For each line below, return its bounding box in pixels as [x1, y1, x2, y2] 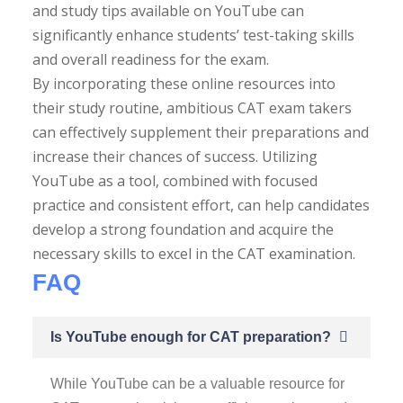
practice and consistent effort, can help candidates [32, 194, 370, 215]
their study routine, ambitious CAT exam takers [32, 97, 352, 118]
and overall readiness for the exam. [32, 49, 269, 69]
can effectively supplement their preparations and [32, 121, 369, 142]
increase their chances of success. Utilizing [32, 146, 318, 166]
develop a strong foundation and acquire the [32, 219, 334, 239]
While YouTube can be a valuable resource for [50, 375, 345, 391]
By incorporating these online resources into [32, 73, 336, 94]
